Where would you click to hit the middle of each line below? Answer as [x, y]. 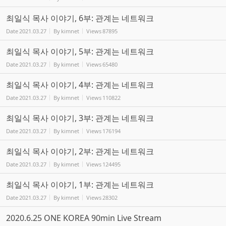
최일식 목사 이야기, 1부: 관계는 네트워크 [80, 184]
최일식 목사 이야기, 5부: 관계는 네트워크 [80, 51]
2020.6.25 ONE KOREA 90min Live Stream [84, 218]
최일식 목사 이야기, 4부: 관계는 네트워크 [80, 84]
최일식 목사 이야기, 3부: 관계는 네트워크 [80, 118]
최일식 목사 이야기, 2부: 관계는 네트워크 [80, 151]
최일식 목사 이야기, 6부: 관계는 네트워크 [80, 18]
